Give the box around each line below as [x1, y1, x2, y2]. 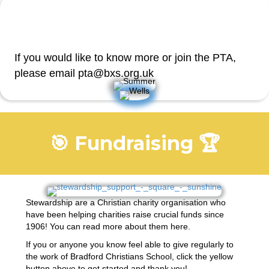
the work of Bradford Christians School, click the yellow [25, 252, 233, 262]
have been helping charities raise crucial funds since [25, 210, 224, 220]
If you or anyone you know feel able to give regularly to [25, 240, 234, 250]
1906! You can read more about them [25, 222, 171, 232]
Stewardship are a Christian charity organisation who [25, 198, 226, 208]
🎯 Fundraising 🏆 [49, 131, 220, 156]
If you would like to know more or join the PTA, [14, 52, 236, 64]
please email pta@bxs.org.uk [14, 67, 154, 80]
